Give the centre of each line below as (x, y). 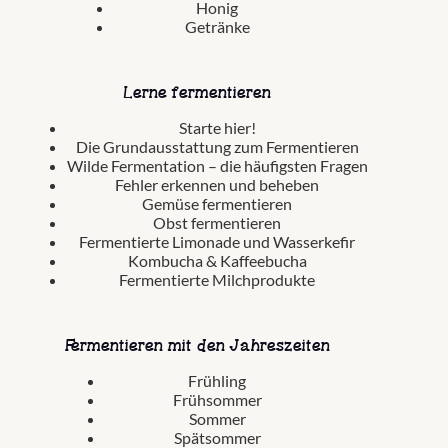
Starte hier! (217, 128)
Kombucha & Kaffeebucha (217, 261)
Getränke (217, 27)
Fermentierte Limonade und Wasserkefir (217, 242)
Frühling (217, 380)
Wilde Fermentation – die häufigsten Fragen (217, 166)
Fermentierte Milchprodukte (217, 280)
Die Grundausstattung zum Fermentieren (217, 147)
